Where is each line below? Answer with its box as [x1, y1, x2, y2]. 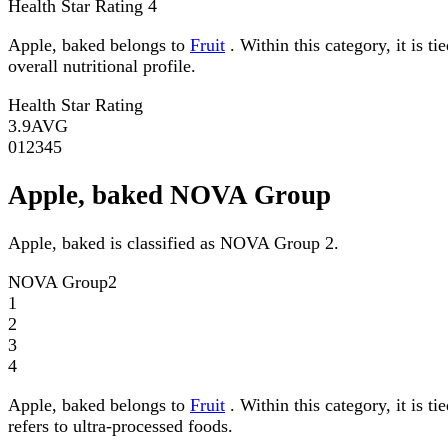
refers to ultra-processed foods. [8, 416, 233, 437]
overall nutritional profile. [8, 55, 196, 76]
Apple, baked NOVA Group [8, 180, 331, 211]
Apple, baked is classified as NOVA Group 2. [8, 233, 339, 254]
